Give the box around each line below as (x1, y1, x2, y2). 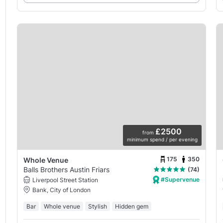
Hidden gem (114, 202, 148, 210)
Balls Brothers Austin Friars (23, 165, 110, 174)
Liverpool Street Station (32, 176, 98, 184)
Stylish (88, 202, 107, 210)
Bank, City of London (32, 186, 91, 194)
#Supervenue (159, 175, 200, 183)
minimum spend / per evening (126, 136, 198, 142)
